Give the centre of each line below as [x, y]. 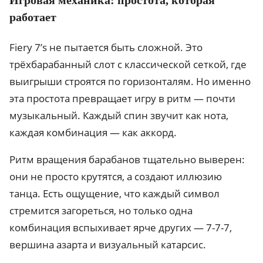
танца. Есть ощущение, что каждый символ [114, 193]
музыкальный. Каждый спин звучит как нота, [119, 115]
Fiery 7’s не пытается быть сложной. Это [106, 47]
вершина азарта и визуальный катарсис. [108, 244]
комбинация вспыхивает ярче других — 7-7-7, [121, 227]
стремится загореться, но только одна [101, 210]
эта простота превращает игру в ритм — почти [122, 98]
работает [33, 17]
